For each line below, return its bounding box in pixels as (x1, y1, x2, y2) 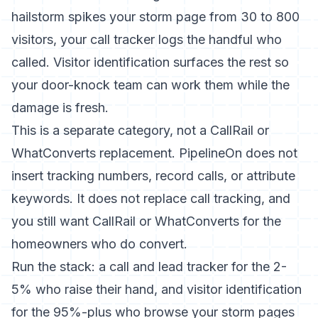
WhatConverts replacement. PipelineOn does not (11, 146, 297, 160)
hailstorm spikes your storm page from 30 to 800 (11, 9, 300, 24)
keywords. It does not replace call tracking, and (11, 191, 290, 206)
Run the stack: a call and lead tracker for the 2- (11, 259, 287, 274)
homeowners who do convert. (11, 236, 187, 251)
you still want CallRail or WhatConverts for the (11, 214, 281, 229)
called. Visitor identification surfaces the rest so (11, 55, 289, 70)
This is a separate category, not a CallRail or (11, 123, 269, 138)
